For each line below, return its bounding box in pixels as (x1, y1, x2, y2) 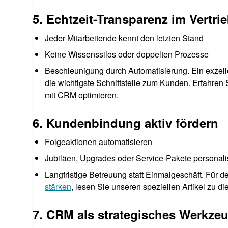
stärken (45, 180, 71, 192)
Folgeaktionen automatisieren (45, 135, 152, 148)
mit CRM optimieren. (45, 89, 119, 101)
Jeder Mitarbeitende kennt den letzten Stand (45, 32, 204, 44)
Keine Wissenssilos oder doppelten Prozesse (45, 48, 209, 60)
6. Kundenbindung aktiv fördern (33, 113, 218, 131)
